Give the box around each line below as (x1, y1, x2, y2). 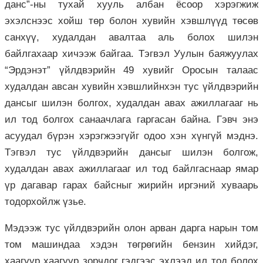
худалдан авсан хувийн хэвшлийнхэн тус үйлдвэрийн (5, 80, 258, 92)
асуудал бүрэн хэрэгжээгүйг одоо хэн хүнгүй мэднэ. (5, 130, 258, 141)
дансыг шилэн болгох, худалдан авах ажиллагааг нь (5, 97, 258, 109)
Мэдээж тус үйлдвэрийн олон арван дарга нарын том (5, 222, 258, 234)
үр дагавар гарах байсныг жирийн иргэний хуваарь (5, 179, 258, 191)
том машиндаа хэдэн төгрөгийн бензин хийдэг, (5, 238, 258, 250)
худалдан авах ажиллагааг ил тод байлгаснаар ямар (5, 163, 258, 174)
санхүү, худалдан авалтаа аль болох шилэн (5, 31, 258, 43)
